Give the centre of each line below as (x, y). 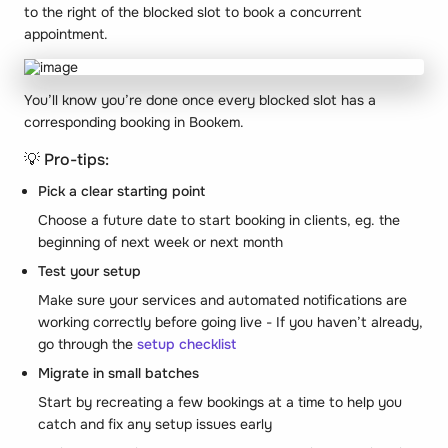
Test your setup (89, 270)
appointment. (66, 33)
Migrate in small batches (118, 372)
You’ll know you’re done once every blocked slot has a (200, 99)
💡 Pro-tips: (66, 159)
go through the (87, 343)
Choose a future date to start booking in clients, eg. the (219, 219)
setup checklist (186, 343)
